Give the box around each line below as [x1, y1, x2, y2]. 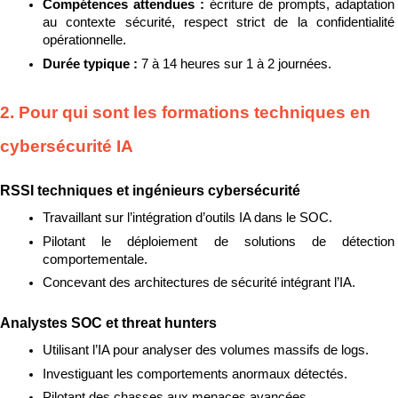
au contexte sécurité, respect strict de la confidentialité [43, 15, 394, 30]
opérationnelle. [43, 33, 126, 48]
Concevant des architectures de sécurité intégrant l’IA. [43, 275, 355, 291]
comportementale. [43, 251, 147, 267]
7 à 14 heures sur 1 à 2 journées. [141, 57, 331, 72]
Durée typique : [43, 57, 141, 72]
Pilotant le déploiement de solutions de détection [43, 234, 394, 249]
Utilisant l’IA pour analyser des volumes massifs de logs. [43, 343, 369, 358]
